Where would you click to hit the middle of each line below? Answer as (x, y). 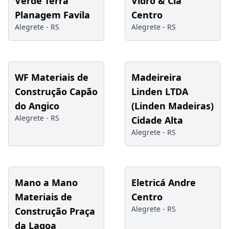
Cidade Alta (157, 120)
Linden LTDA (160, 91)
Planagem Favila (52, 15)
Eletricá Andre (164, 182)
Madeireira (156, 77)
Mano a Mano (46, 182)
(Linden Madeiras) (173, 106)
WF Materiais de (52, 77)
